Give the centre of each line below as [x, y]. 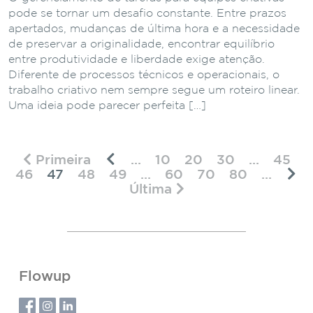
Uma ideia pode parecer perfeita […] [107, 105]
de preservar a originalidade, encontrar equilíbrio [141, 44]
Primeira [61, 160]
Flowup [45, 276]
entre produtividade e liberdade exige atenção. [137, 59]
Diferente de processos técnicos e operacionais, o [144, 75]
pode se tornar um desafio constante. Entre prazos [147, 13]
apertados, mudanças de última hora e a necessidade [154, 29]
